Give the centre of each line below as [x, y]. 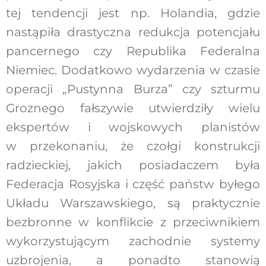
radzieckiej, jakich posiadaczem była [133, 165]
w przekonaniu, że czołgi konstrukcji [133, 146]
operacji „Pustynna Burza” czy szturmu [133, 89]
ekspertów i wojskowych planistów [133, 127]
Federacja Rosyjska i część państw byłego [133, 184]
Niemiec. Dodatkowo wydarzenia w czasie [133, 70]
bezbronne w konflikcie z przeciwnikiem [133, 222]
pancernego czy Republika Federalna [133, 51]
